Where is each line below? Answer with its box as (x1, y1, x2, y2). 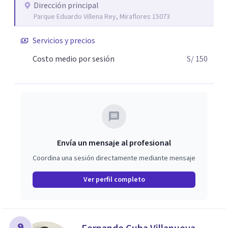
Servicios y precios (33, 35, 95, 46)
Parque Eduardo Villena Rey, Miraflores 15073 (34, 12, 170, 22)
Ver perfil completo (83, 175, 145, 185)
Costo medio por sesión (33, 53, 115, 65)
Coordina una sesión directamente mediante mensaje (33, 153, 195, 163)
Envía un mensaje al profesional (57, 137, 171, 149)
